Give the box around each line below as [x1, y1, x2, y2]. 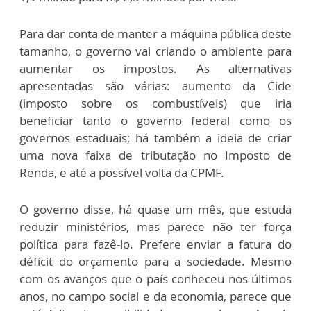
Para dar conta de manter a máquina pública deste [19, 25, 292, 42]
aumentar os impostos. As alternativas [19, 60, 292, 76]
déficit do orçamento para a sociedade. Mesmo [19, 253, 292, 269]
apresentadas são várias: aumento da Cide [19, 77, 292, 94]
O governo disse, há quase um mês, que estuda [19, 201, 292, 217]
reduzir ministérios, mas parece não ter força [19, 218, 292, 235]
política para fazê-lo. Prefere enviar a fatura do [19, 235, 292, 252]
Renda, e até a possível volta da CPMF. [19, 164, 224, 180]
